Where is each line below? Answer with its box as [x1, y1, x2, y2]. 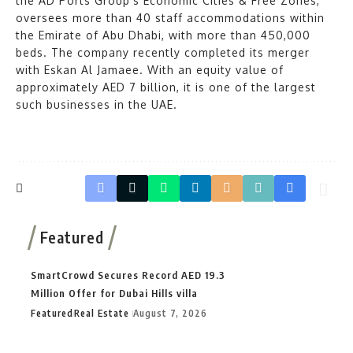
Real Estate [74, 307, 129, 320]
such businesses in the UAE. [16, 98, 177, 112]
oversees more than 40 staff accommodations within [16, 11, 325, 25]
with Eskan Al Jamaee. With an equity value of [16, 63, 284, 77]
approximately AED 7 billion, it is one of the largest [16, 80, 316, 95]
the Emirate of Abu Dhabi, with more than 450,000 [16, 28, 310, 43]
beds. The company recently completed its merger [16, 46, 310, 60]
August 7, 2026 [133, 307, 207, 320]
